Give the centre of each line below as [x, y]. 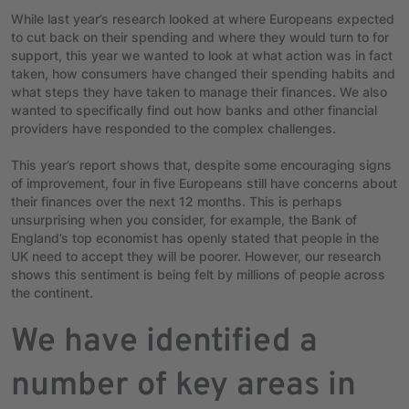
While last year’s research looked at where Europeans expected [203, 18]
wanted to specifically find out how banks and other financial [194, 110]
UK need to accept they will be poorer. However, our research [196, 256]
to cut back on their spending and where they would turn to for [200, 37]
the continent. [52, 292]
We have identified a [164, 342]
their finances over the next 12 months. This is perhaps [177, 201]
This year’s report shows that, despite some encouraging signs [201, 164]
